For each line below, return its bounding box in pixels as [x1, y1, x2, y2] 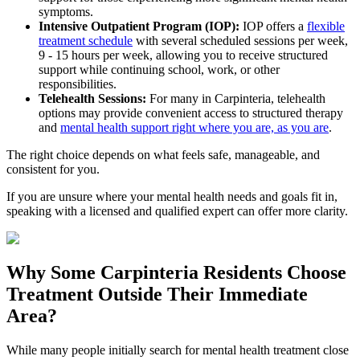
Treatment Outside [6, 283, 162, 305]
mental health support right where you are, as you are [60, 120, 329, 134]
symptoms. [39, 4, 93, 18]
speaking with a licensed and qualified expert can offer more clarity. [6, 203, 348, 218]
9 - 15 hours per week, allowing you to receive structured [39, 47, 328, 62]
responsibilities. [39, 76, 117, 91]
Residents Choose [203, 261, 346, 283]
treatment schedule [39, 33, 133, 47]
